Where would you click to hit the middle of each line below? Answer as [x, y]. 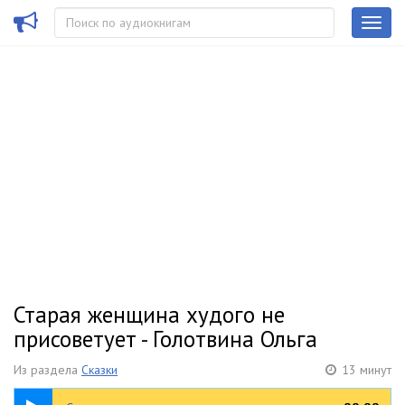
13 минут [367, 370]
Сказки [99, 370]
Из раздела [47, 370]
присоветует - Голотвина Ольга [165, 339]
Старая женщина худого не [149, 315]
